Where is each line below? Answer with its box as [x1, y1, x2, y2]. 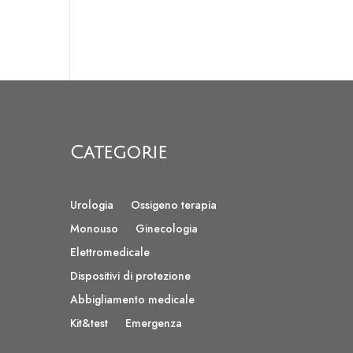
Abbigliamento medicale [70, 291, 195, 307]
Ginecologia [136, 220, 199, 236]
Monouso [70, 220, 119, 236]
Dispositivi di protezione [70, 267, 191, 284]
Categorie [70, 143, 168, 163]
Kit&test [70, 314, 109, 331]
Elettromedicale [70, 243, 150, 260]
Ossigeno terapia [131, 196, 217, 213]
